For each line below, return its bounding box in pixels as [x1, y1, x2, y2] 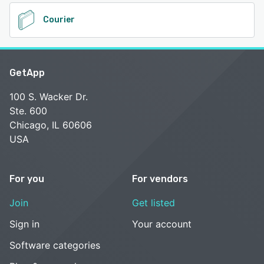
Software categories [9, 239, 100, 251]
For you [9, 173, 44, 184]
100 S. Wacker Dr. [9, 90, 88, 103]
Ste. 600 [9, 104, 47, 117]
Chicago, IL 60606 [9, 118, 92, 131]
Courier [43, 14, 75, 25]
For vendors [132, 173, 188, 184]
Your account [132, 217, 192, 230]
